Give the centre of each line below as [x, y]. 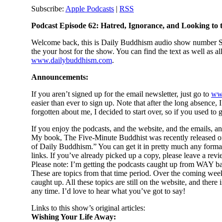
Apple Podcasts [90, 8]
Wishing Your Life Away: [74, 217]
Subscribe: [48, 8]
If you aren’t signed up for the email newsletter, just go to [121, 94]
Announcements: [60, 77]
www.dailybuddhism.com [72, 60]
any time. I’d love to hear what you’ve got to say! [108, 191]
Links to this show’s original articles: [88, 208]
